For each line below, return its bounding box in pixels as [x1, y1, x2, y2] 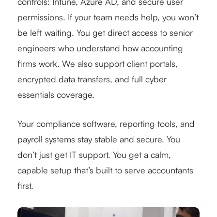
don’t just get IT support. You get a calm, [17, 149, 171, 160]
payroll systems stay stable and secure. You [17, 133, 180, 144]
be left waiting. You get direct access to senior [17, 27, 193, 38]
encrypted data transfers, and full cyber [17, 73, 167, 84]
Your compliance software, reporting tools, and [17, 118, 195, 129]
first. [17, 180, 33, 191]
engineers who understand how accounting [17, 42, 183, 53]
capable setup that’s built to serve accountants [17, 164, 193, 175]
